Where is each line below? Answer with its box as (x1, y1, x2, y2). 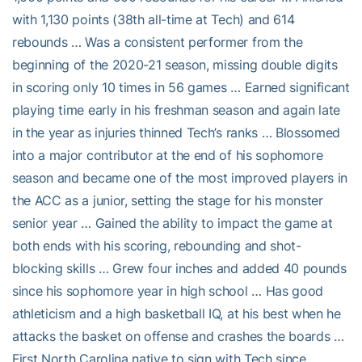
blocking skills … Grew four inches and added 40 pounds (12, 259, 347, 276)
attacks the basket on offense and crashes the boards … (12, 327, 344, 344)
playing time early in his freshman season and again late (12, 101, 341, 118)
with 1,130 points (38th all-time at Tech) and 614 (12, 11, 295, 27)
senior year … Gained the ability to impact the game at (12, 214, 333, 231)
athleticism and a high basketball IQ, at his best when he (12, 305, 341, 322)
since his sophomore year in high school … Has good (12, 282, 323, 299)
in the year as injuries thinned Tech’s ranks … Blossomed (12, 124, 341, 141)
